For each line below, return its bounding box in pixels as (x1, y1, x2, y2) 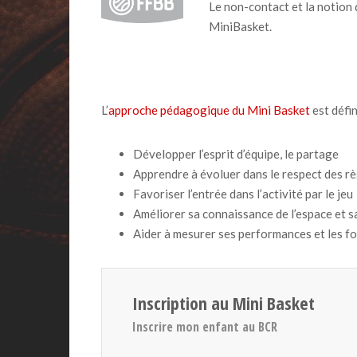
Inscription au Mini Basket (131, 290, 315, 315)
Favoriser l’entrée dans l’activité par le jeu (133, 186, 353, 201)
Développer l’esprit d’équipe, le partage (133, 146, 339, 161)
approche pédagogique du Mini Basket (108, 102, 310, 117)
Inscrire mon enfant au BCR (131, 318, 277, 336)
